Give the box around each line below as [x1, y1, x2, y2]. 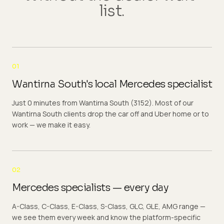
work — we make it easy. [12, 120, 90, 129]
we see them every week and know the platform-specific [12, 212, 200, 222]
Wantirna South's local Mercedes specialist [12, 78, 212, 90]
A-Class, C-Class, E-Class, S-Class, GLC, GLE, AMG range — [12, 201, 205, 211]
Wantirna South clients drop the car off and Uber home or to [12, 109, 209, 118]
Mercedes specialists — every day [12, 181, 168, 194]
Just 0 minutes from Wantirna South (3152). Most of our [12, 98, 193, 107]
